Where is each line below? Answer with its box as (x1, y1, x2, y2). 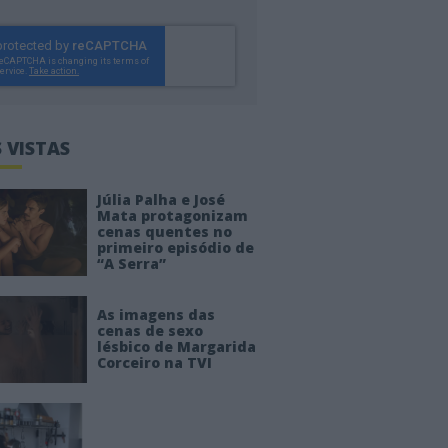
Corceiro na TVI (96, 353, 212, 373)
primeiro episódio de (96, 238, 254, 258)
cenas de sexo (96, 321, 203, 341)
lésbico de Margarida (96, 337, 256, 357)
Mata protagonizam (96, 206, 248, 226)
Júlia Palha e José (96, 190, 225, 210)
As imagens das (96, 305, 215, 325)
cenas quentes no (96, 222, 232, 242)
